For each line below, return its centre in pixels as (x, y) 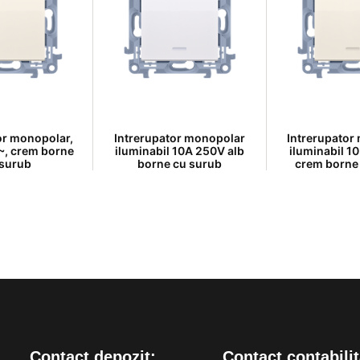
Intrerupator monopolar (179, 138)
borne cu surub (179, 164)
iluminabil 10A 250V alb (179, 151)
